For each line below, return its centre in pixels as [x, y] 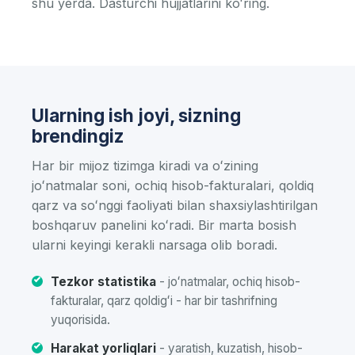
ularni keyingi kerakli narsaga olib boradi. [155, 245]
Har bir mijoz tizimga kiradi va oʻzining [145, 166]
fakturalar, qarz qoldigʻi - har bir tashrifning [164, 301]
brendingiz [78, 136]
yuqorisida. [80, 320]
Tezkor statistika [103, 282]
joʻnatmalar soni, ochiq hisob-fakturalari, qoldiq [173, 185]
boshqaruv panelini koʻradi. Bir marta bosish [164, 225]
